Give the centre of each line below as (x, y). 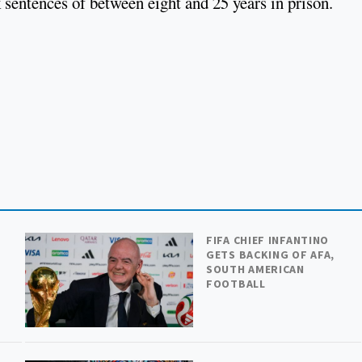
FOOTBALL (236, 284)
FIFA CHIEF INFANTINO (268, 240)
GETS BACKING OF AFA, (271, 255)
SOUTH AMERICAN (255, 269)
